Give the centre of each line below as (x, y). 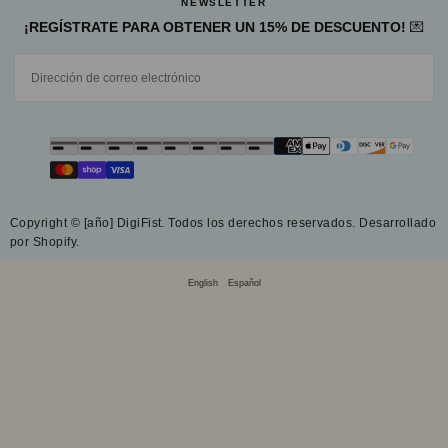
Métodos (250, 143)
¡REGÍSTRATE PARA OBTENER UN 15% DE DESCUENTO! (214, 26)
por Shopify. (45, 241)
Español (244, 283)
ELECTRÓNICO (55, 71)
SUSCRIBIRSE (297, 125)
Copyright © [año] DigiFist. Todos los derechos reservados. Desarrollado (223, 222)
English (202, 283)
